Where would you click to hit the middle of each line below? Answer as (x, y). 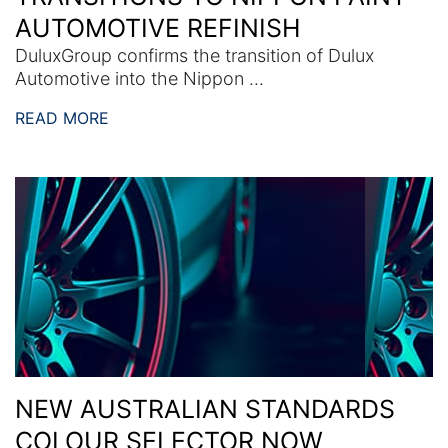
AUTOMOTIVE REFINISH (158, 27)
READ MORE (62, 117)
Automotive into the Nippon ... (139, 78)
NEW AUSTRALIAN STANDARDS (205, 408)
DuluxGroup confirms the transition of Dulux (194, 55)
